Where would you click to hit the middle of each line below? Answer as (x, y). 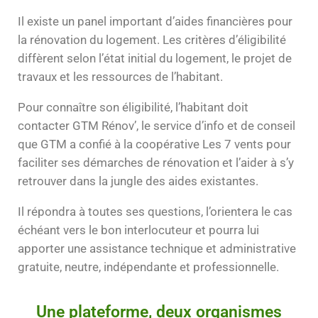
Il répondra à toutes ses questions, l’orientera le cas (155, 211)
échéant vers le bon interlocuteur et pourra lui (138, 230)
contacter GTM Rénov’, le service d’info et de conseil (157, 125)
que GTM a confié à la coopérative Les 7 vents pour (154, 144)
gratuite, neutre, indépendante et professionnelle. (148, 267)
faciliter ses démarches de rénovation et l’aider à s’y (156, 162)
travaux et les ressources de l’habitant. (120, 77)
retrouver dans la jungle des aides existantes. (138, 181)
